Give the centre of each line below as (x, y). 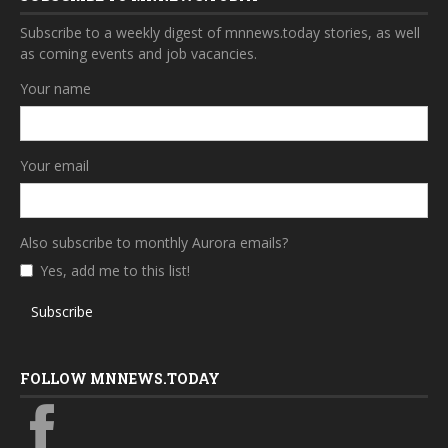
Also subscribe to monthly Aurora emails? (154, 243)
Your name (55, 89)
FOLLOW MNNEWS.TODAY (120, 379)
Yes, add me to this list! (115, 271)
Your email (54, 166)
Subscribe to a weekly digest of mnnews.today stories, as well (220, 33)
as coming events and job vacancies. (138, 54)
